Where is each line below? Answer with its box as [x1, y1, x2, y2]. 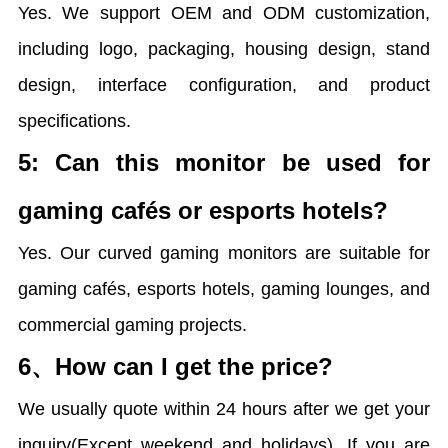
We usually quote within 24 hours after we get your [17, 399, 431, 420]
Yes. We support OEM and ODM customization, [17, 3, 431, 24]
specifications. [17, 111, 131, 132]
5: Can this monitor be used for [17, 149, 431, 177]
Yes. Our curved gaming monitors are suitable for [17, 243, 431, 264]
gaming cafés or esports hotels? [17, 197, 388, 225]
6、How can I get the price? [17, 353, 333, 381]
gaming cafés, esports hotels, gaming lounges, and [17, 279, 431, 300]
